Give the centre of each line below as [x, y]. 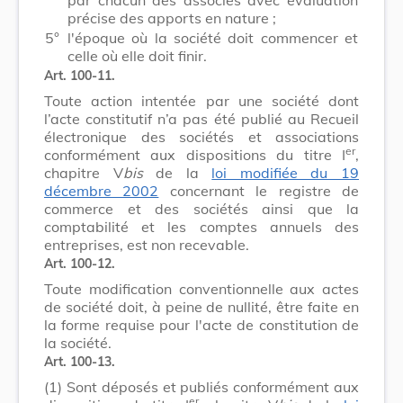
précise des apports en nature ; [172, 18]
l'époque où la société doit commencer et [213, 37]
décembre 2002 [102, 190]
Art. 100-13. [80, 361]
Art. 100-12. [80, 263]
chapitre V [84, 172]
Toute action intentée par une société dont [201, 100]
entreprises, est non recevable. [147, 244]
